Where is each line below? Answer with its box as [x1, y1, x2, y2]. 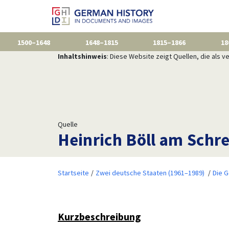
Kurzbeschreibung [57, 210, 141, 223]
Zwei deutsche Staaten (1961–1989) [95, 168, 204, 177]
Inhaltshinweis [57, 51, 107, 61]
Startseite [57, 168, 89, 177]
